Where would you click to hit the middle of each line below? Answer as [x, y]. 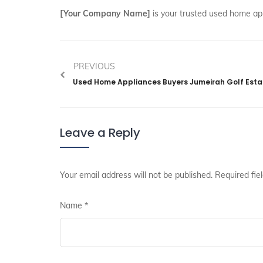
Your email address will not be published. [136, 175]
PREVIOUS [94, 66]
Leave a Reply [100, 133]
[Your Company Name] [105, 14]
